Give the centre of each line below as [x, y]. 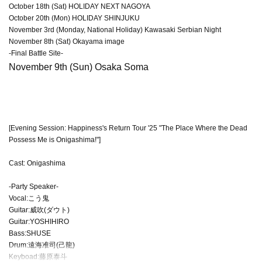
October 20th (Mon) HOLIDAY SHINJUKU [74, 18]
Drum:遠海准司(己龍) [42, 245]
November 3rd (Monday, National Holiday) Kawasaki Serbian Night [115, 30]
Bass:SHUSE [30, 233]
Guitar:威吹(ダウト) [39, 210]
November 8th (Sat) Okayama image [67, 41]
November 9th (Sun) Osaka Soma [79, 67]
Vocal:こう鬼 [29, 198]
